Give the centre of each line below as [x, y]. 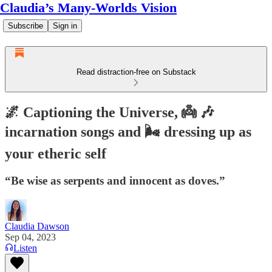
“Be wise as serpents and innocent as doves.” [115, 180]
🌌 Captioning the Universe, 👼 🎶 [110, 112]
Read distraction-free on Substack [136, 72]
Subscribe [25, 26]
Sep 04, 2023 [30, 237]
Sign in [65, 26]
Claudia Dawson [37, 226]
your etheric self [56, 153]
